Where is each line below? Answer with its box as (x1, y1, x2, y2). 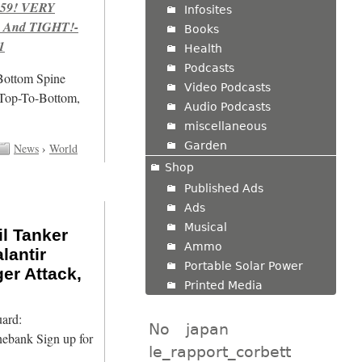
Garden (183, 138, 227, 152)
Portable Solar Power (183, 259, 303, 272)
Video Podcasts (183, 80, 271, 94)
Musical (183, 220, 227, 234)
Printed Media (183, 278, 263, 292)
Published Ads (183, 181, 263, 195)
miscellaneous (183, 119, 267, 133)
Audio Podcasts (183, 99, 271, 113)
